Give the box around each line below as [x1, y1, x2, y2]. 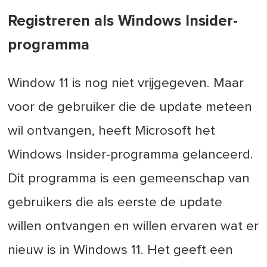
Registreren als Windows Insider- [8, 14, 238, 29]
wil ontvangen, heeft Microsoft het [8, 124, 216, 138]
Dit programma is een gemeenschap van [8, 172, 250, 186]
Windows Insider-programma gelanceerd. [8, 148, 254, 162]
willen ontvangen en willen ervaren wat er [8, 219, 259, 234]
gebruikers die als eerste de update [8, 195, 223, 210]
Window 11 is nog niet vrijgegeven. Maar [8, 76, 244, 91]
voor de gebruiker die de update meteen [8, 100, 253, 114]
